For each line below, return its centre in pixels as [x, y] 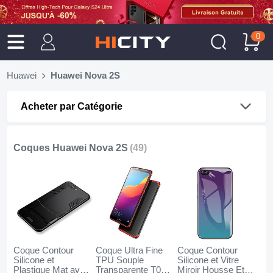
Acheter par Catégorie [71, 106]
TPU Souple [119, 261]
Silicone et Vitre [208, 261]
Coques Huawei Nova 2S [71, 148]
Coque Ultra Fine [129, 251]
